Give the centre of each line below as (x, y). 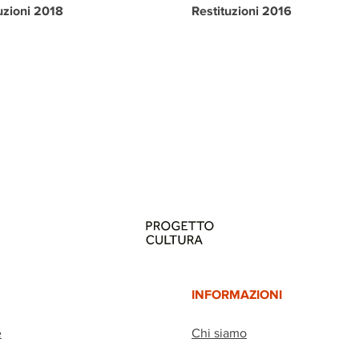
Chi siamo (219, 333)
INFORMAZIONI (237, 294)
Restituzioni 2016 (242, 10)
